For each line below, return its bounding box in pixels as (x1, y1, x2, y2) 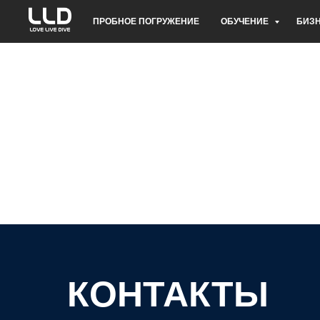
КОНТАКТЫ (67, 274, 269, 314)
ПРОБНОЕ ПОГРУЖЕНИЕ (93, 16, 199, 26)
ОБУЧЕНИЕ (221, 16, 271, 26)
